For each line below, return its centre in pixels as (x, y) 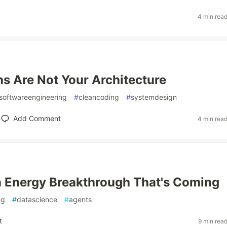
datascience (37, 199)
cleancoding (99, 97)
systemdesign (154, 97)
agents (80, 199)
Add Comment (37, 118)
